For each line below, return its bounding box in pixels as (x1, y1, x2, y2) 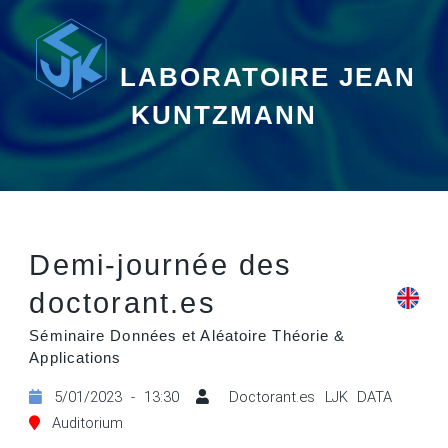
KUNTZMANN (131, 100, 317, 129)
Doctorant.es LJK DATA (220, 387, 392, 406)
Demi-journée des (29, 248, 293, 282)
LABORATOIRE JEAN (120, 62, 416, 91)
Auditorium (52, 413, 124, 432)
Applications (29, 350, 122, 367)
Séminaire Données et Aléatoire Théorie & (29, 328, 346, 345)
